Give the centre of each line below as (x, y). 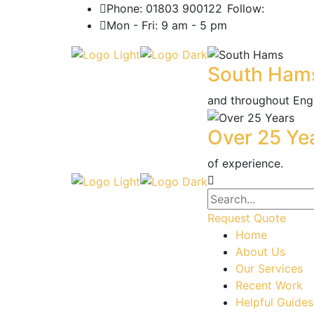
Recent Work (269, 286)
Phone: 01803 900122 (164, 8)
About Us (260, 252)
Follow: (246, 8)
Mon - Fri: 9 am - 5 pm (167, 25)
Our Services (269, 269)
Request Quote (247, 218)
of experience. (245, 164)
